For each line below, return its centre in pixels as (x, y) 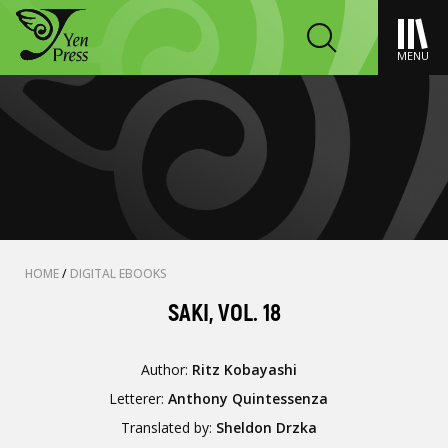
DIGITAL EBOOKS (118, 273)
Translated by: (168, 427)
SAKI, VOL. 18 (224, 313)
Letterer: (139, 398)
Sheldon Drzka (266, 427)
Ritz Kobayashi (244, 369)
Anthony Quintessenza (248, 398)
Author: (166, 369)
